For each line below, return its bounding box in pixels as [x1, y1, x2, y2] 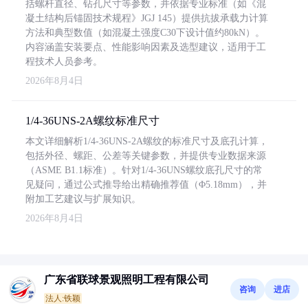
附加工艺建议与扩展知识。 [25, 194, 141, 204]
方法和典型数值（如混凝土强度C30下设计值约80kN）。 [25, 27, 265, 38]
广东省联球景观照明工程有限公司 [44, 274, 209, 285]
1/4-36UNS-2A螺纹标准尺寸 [25, 115, 159, 126]
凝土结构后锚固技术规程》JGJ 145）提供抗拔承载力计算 [25, 13, 268, 23]
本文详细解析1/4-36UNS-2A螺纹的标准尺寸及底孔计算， [25, 136, 268, 146]
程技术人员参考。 [25, 56, 102, 67]
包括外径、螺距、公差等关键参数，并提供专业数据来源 [25, 151, 266, 161]
